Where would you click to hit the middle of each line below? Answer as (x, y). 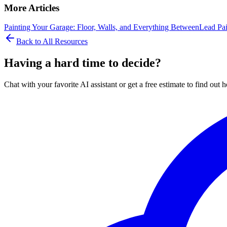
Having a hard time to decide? (83, 63)
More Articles (32, 8)
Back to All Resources (52, 42)
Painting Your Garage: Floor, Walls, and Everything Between (102, 27)
